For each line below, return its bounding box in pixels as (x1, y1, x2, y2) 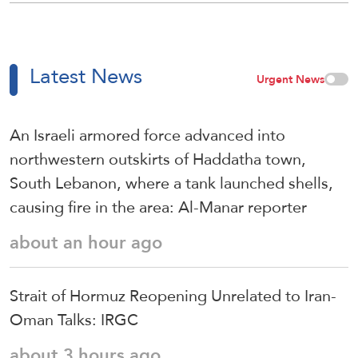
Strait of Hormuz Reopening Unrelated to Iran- (10, 280, 336, 311)
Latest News (30, 56, 142, 95)
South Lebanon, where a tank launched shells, (10, 167, 333, 198)
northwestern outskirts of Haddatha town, (10, 143, 306, 174)
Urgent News (257, 68, 324, 89)
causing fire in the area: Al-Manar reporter (10, 191, 307, 222)
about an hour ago (10, 225, 162, 259)
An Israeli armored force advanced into (10, 119, 285, 150)
